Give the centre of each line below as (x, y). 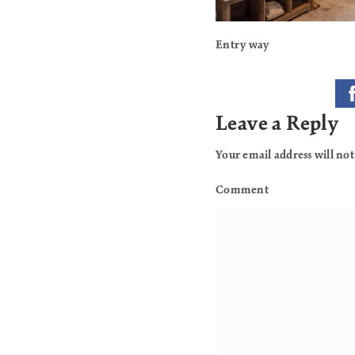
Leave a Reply (277, 124)
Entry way (242, 45)
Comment (242, 190)
